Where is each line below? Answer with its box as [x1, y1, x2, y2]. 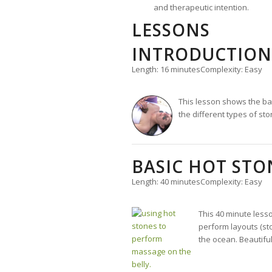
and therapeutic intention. [154, 2, 250, 13]
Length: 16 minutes [132, 64, 200, 75]
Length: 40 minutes [132, 175, 200, 187]
